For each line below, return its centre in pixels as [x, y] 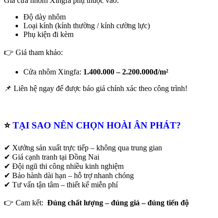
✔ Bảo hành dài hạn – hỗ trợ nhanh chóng [69, 176]
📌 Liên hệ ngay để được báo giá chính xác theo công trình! [96, 88]
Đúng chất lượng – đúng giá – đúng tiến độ [118, 203]
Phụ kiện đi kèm [48, 34]
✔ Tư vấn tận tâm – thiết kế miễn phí [61, 185]
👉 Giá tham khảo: [33, 52]
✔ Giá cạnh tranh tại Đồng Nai [52, 157]
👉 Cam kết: [26, 203]
